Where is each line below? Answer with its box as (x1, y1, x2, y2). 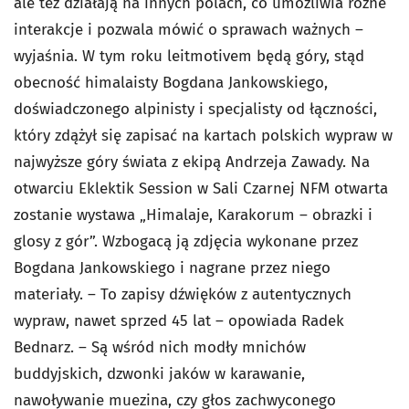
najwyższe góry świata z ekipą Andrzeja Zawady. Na (14, 152, 370, 172)
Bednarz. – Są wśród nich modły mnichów (14, 338, 306, 357)
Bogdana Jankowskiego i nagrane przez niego (14, 258, 330, 278)
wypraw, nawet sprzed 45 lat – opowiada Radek (14, 311, 344, 330)
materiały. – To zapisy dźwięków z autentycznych (14, 285, 351, 304)
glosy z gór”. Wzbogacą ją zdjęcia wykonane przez (14, 232, 358, 251)
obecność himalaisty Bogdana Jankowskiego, (14, 73, 328, 92)
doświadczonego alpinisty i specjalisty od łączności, (14, 100, 377, 119)
